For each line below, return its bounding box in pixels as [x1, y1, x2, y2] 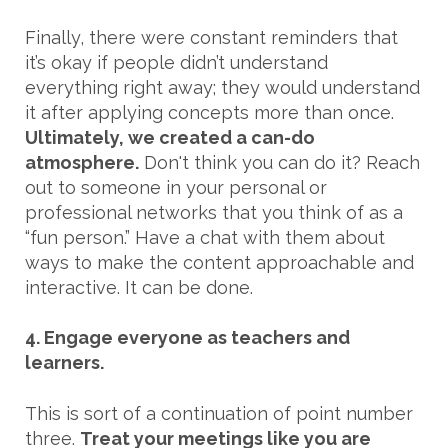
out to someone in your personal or [25, 176, 327, 198]
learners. [25, 352, 104, 374]
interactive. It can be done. [25, 276, 253, 298]
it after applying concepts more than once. [25, 101, 394, 123]
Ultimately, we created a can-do [25, 126, 315, 148]
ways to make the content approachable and [25, 251, 414, 273]
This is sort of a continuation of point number [25, 403, 413, 425]
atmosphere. [25, 151, 139, 173]
